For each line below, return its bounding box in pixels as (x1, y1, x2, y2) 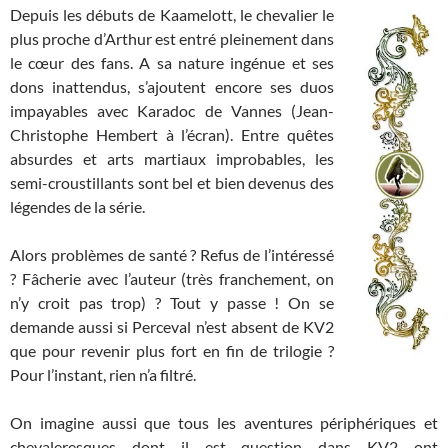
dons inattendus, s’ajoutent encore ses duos (10, 76, 334, 96)
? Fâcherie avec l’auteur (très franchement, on (10, 268, 334, 288)
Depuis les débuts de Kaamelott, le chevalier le (10, 4, 334, 24)
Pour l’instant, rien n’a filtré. (10, 364, 196, 384)
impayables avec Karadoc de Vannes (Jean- (10, 100, 334, 120)
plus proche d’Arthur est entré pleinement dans (10, 28, 334, 48)
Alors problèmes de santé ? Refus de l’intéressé (10, 244, 334, 264)
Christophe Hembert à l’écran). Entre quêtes (10, 124, 334, 144)
